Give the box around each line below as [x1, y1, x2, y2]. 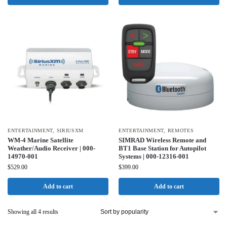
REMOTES [167, 128, 194, 134]
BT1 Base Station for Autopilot [119, 144, 206, 153]
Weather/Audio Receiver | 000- [8, 144, 95, 153]
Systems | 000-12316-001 [119, 153, 189, 161]
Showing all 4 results [8, 208, 58, 216]
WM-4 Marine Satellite [8, 136, 73, 144]
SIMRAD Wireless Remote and [119, 136, 206, 144]
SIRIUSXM [56, 128, 84, 134]
